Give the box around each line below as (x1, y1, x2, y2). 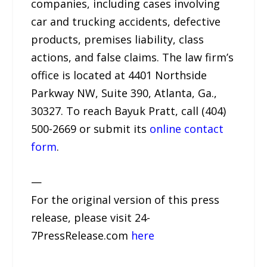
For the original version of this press (31, 192, 220, 207)
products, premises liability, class (31, 32, 204, 46)
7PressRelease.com (31, 228, 132, 243)
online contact (150, 121, 224, 136)
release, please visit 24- (31, 210, 151, 225)
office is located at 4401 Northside (31, 67, 207, 82)
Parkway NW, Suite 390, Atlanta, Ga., (31, 85, 218, 100)
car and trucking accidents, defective (31, 14, 221, 29)
